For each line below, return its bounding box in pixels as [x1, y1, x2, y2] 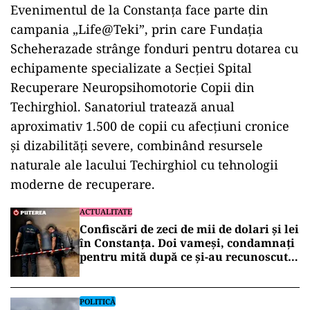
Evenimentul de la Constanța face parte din [10, 1, 268, 18]
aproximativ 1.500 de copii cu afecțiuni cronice [10, 118, 289, 134]
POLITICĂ [80, 296, 116, 307]
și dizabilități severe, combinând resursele [10, 137, 263, 154]
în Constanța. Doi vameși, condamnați [80, 235, 295, 250]
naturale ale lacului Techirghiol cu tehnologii [10, 156, 278, 173]
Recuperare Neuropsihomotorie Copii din [10, 79, 255, 95]
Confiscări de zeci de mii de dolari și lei [80, 221, 299, 237]
